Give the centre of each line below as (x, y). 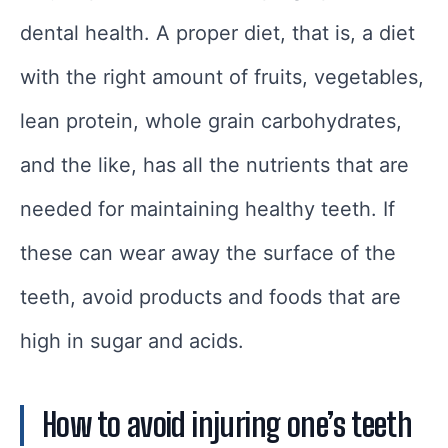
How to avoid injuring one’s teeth (227, 424)
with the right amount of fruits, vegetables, (222, 76)
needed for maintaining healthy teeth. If (207, 208)
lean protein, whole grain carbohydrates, (211, 120)
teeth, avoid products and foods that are (210, 296)
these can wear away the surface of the (208, 252)
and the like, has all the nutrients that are (214, 164)
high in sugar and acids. (132, 340)
